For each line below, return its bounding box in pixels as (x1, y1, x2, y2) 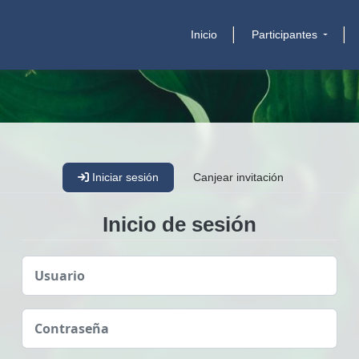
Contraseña (34, 319, 110, 337)
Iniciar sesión (88, 170, 159, 184)
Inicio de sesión (102, 212, 256, 236)
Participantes (251, 28, 321, 41)
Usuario (34, 266, 86, 284)
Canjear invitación (193, 170, 284, 184)
